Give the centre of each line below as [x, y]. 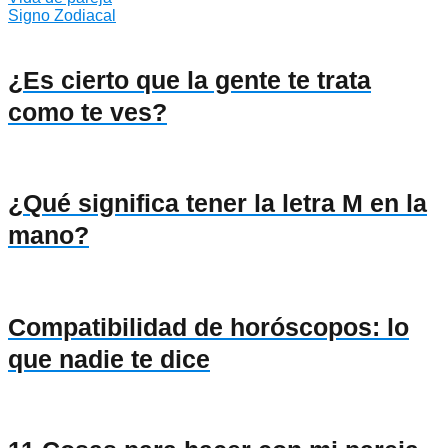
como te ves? [87, 111]
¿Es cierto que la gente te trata [189, 79]
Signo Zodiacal [62, 16]
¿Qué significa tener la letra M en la [217, 203]
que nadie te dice [109, 358]
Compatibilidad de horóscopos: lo [208, 326]
